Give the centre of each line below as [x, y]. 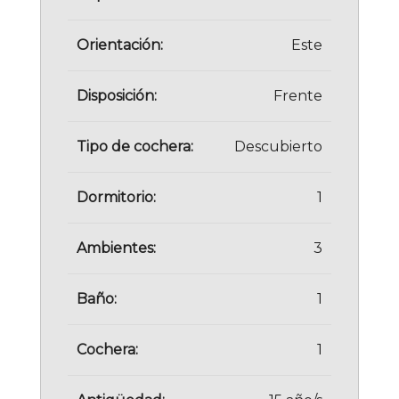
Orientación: [120, 45]
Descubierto [278, 146]
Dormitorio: [116, 197]
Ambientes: [116, 248]
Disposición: [117, 95]
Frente [298, 95]
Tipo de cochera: [135, 146]
